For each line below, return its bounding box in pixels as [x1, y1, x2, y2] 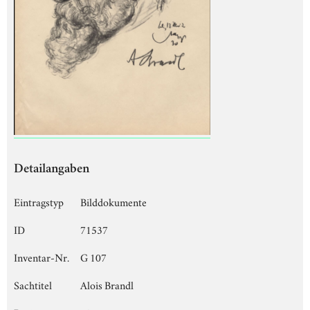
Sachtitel [14, 276, 52, 292]
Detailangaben [14, 163, 89, 176]
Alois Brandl [80, 276, 134, 292]
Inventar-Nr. [14, 248, 69, 264]
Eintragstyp [14, 193, 64, 209]
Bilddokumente [80, 193, 147, 209]
